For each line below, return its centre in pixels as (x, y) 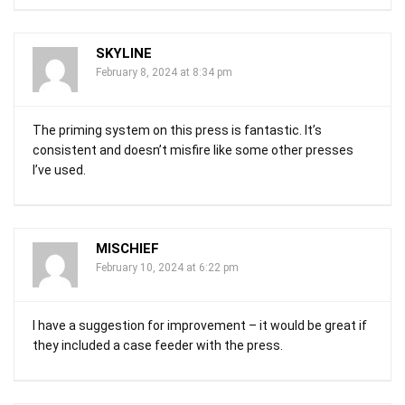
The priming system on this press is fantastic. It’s (177, 130)
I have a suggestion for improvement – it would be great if (200, 325)
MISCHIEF (127, 248)
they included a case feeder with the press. (158, 345)
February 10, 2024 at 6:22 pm (167, 267)
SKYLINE (124, 53)
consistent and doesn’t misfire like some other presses (193, 150)
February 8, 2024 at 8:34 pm (164, 72)
